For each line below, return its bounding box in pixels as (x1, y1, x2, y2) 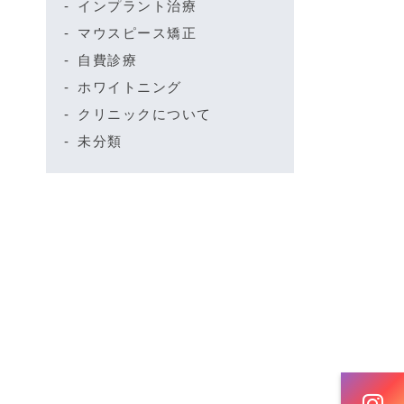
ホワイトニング (78, 79, 182, 95)
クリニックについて (78, 106, 212, 122)
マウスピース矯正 (78, 25, 197, 41)
